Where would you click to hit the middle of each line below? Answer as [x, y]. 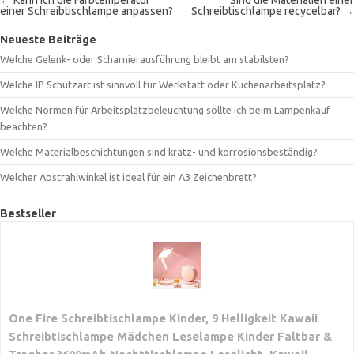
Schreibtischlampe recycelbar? [267, 11]
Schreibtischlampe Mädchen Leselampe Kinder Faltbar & [170, 336]
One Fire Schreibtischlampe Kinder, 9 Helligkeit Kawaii [163, 318]
